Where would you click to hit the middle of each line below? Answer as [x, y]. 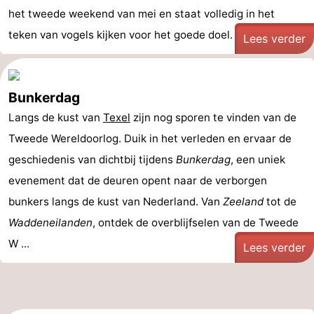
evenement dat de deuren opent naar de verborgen [138, 180]
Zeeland [243, 202]
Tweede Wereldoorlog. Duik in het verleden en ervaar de [150, 138]
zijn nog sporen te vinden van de [213, 117]
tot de [280, 202]
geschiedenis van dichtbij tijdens [92, 159]
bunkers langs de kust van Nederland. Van [116, 202]
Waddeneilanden [50, 223]
